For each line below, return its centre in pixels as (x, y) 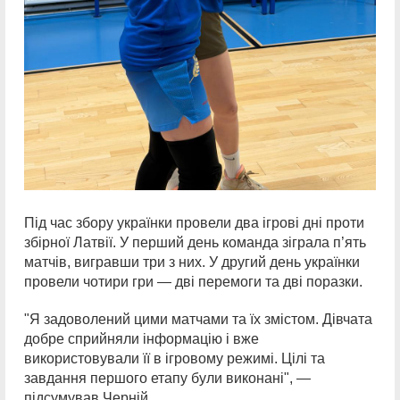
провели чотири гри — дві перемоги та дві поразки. (193, 282)
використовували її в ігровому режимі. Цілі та (175, 359)
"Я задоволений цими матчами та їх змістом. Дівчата (198, 320)
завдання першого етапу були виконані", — (167, 379)
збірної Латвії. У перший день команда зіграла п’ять (195, 243)
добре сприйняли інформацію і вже (142, 339)
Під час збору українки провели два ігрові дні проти (194, 223)
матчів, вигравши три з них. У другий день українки (192, 262)
